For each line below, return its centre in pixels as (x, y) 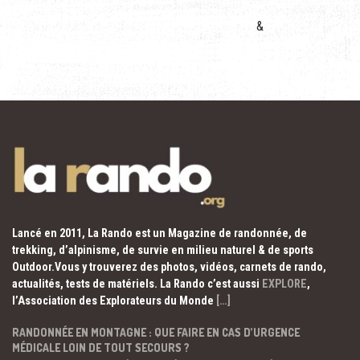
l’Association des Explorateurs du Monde (114, 301)
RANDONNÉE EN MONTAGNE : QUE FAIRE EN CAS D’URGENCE (156, 333)
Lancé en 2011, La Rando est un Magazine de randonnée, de (160, 233)
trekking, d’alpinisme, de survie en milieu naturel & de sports (163, 250)
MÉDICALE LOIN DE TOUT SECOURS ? (101, 348)
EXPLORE (284, 284)
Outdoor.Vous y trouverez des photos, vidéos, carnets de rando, (169, 267)
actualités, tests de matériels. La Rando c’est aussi (137, 284)
